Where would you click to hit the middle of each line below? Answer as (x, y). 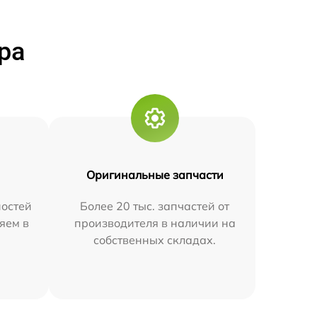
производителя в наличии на (155, 223)
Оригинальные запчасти (155, 174)
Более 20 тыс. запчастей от (155, 206)
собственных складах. (155, 240)
